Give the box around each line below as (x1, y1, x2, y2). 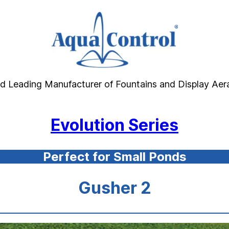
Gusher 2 (78, 178, 151, 198)
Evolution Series (51, 115, 178, 135)
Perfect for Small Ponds (42, 149, 187, 165)
